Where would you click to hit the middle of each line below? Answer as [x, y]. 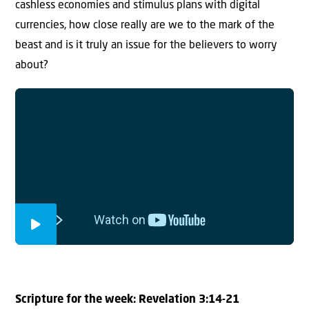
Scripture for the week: [77, 300]
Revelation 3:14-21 [189, 300]
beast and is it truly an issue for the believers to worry [146, 45]
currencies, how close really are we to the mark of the [145, 25]
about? [32, 65]
